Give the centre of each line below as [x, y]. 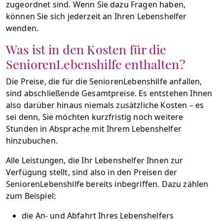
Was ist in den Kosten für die [86, 49]
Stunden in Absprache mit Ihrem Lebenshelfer [94, 129]
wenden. [22, 28]
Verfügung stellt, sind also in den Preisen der [92, 172]
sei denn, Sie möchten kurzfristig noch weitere [95, 117]
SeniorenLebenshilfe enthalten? [96, 64]
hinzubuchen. [32, 141]
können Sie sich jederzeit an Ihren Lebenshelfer [96, 16]
